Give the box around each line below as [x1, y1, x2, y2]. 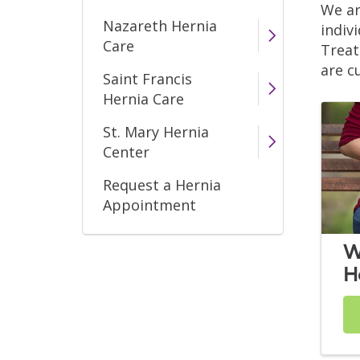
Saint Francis [103, 68, 192, 88]
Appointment [103, 194, 196, 215]
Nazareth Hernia [103, 15, 217, 35]
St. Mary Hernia [103, 121, 209, 141]
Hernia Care [103, 88, 184, 108]
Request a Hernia [103, 174, 221, 194]
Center [103, 141, 149, 162]
